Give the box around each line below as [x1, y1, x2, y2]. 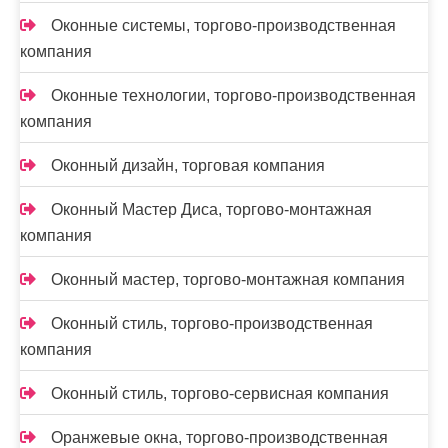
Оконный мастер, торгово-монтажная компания [51, 271, 405, 288]
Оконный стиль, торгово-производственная [51, 315, 373, 332]
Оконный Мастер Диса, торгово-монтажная [51, 201, 372, 218]
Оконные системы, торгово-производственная [51, 17, 396, 34]
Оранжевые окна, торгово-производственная [51, 429, 388, 446]
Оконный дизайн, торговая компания [51, 157, 325, 174]
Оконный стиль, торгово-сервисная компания [51, 385, 389, 402]
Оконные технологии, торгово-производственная [51, 87, 416, 104]
